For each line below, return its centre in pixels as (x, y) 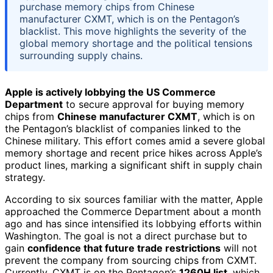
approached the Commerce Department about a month (133, 211)
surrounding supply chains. (81, 55)
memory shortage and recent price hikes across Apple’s (133, 153)
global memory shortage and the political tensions (136, 43)
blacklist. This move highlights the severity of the (133, 31)
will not (239, 248)
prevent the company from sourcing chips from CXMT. (131, 260)
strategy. (25, 177)
